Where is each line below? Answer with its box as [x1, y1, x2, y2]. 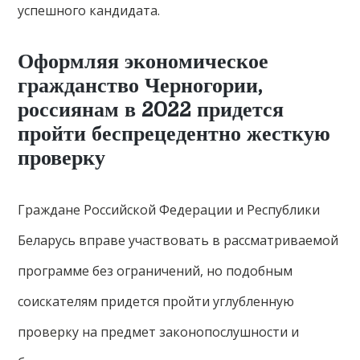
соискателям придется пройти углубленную [18, 292, 295, 310]
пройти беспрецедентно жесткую [18, 122, 331, 145]
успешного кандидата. [18, 2, 161, 19]
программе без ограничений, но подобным [18, 262, 293, 280]
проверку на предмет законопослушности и [18, 323, 300, 341]
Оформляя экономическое [18, 50, 269, 73]
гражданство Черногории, [18, 74, 263, 97]
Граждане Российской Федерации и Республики [18, 201, 321, 219]
